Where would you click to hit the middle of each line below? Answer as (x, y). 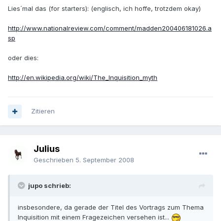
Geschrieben (55, 160)
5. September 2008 (105, 160)
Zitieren (43, 111)
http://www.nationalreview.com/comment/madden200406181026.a (110, 28)
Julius (47, 149)
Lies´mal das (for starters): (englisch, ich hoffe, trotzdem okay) (104, 8)
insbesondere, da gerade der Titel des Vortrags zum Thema (111, 207)
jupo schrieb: (50, 186)
